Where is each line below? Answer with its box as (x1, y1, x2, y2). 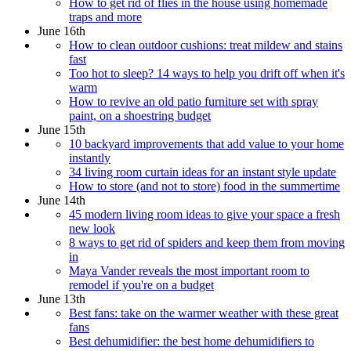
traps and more (69, 9, 142, 24)
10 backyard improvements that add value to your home (69, 136, 344, 150)
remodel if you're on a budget (69, 277, 214, 291)
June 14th (38, 193, 85, 207)
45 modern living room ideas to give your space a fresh (69, 207, 340, 221)
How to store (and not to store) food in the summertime (69, 179, 340, 193)
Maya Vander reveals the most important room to (69, 263, 309, 277)
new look (69, 221, 115, 235)
